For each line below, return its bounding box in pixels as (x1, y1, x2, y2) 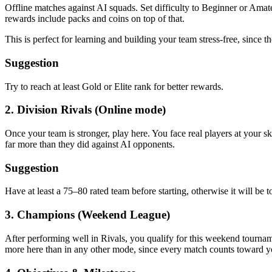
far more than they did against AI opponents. (5, 138, 175, 149)
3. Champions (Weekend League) (5, 208, 170, 222)
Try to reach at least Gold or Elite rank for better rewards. (5, 81, 223, 92)
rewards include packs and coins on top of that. (5, 13, 185, 24)
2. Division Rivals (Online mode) (5, 103, 166, 117)
